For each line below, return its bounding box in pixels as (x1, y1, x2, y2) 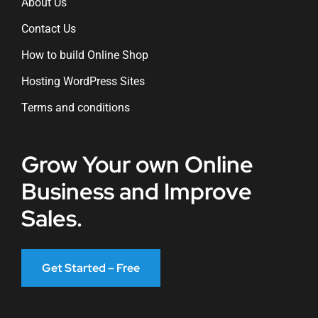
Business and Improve (21, 176, 252, 207)
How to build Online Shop (21, 48, 148, 62)
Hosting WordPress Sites (21, 75, 145, 89)
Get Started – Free (41, 261, 140, 276)
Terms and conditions (21, 101, 130, 115)
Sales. (21, 203, 82, 234)
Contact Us (21, 22, 76, 36)
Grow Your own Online (21, 149, 253, 180)
